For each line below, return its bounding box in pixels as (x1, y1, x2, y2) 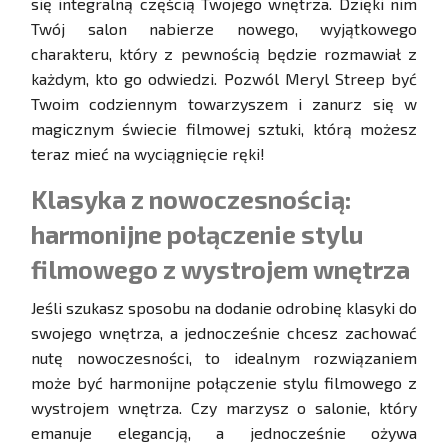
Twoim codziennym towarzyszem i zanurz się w (31, 94, 417, 114)
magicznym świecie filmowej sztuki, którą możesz (31, 119, 417, 139)
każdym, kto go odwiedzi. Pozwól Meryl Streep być (31, 69, 417, 89)
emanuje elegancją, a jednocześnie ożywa (31, 423, 417, 443)
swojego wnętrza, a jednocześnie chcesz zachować (31, 323, 417, 343)
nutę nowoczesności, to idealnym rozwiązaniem (31, 348, 417, 368)
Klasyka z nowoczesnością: (31, 184, 351, 215)
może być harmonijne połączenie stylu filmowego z (31, 373, 417, 393)
